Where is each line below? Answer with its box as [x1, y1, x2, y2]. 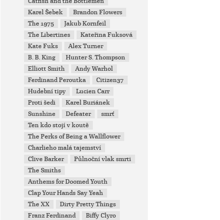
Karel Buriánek [66, 99, 110, 107]
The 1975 [28, 20, 55, 27]
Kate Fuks [28, 42, 58, 50]
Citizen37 [96, 76, 124, 84]
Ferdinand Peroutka [28, 76, 86, 84]
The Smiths [28, 166, 61, 174]
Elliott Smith [28, 65, 65, 73]
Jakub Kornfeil [64, 20, 107, 27]
